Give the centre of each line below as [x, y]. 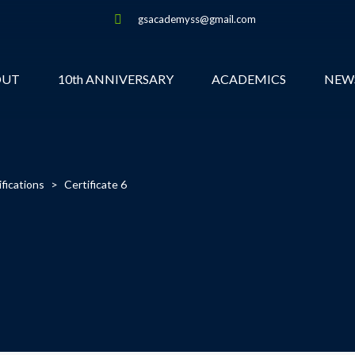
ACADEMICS [249, 79]
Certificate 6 [95, 184]
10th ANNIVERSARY [116, 79]
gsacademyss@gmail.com [197, 19]
